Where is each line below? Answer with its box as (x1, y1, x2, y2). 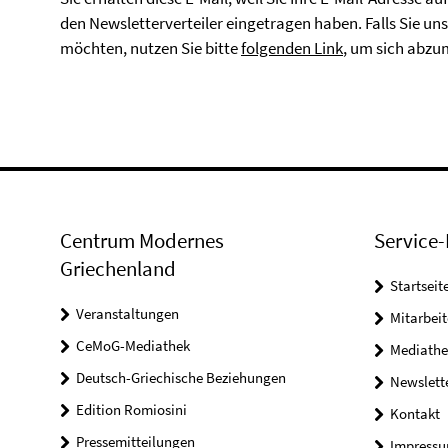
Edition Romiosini (76, 400, 187, 419)
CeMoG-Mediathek (76, 336, 190, 355)
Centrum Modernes (60, 227, 224, 254)
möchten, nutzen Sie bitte (60, 37, 241, 59)
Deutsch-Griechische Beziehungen (76, 368, 286, 387)
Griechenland (60, 255, 176, 282)
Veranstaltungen (76, 304, 179, 323)
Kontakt (389, 404, 440, 423)
